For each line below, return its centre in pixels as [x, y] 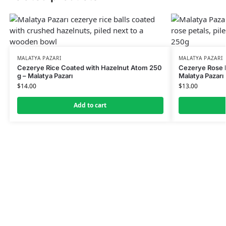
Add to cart [90, 105]
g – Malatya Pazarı [45, 76]
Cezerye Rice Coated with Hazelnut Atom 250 [89, 68]
